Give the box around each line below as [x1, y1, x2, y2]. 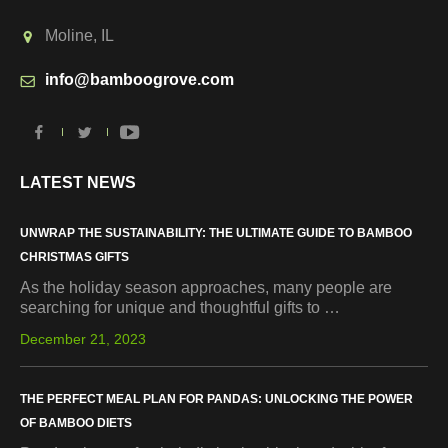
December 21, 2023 [20, 331, 146, 347]
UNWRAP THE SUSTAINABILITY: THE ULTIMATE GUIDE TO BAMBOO [20, 226, 412, 240]
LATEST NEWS [20, 174, 136, 191]
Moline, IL [45, 27, 114, 44]
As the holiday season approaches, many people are [20, 279, 392, 296]
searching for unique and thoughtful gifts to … [20, 299, 340, 316]
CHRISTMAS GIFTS [20, 250, 129, 264]
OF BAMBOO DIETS [20, 416, 132, 430]
